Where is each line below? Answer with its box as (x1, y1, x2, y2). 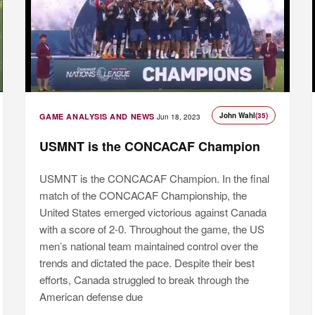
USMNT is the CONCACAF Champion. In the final (39, 171, 269, 186)
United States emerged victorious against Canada (39, 205, 266, 220)
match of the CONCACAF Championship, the (39, 188, 247, 203)
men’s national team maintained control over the (39, 238, 258, 254)
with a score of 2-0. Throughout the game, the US (39, 221, 264, 237)
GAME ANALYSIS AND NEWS (39, 111, 155, 122)
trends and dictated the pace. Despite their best (39, 255, 255, 271)
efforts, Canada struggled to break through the (39, 272, 249, 288)
